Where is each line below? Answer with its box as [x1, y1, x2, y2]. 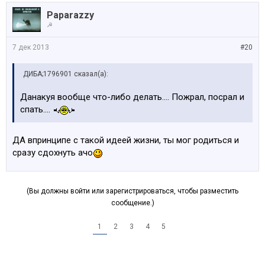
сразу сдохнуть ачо [12, 147, 93, 158]
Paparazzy [47, 9, 94, 21]
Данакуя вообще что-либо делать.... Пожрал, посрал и [20, 92, 244, 102]
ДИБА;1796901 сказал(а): [23, 70, 108, 78]
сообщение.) [111, 199, 154, 207]
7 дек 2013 [12, 43, 49, 51]
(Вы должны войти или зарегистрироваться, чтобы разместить [27, 187, 238, 195]
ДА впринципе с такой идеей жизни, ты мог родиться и [12, 135, 239, 146]
